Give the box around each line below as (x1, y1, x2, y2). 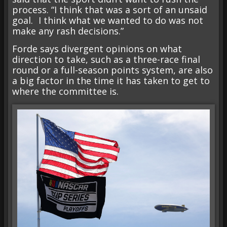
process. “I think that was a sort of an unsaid (12, 3, 207, 16)
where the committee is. (12, 85, 119, 98)
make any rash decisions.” (12, 24, 124, 37)
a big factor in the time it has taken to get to (12, 74, 210, 87)
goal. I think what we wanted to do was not (12, 14, 203, 26)
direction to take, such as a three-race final (12, 53, 200, 66)
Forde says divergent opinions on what (12, 43, 182, 55)
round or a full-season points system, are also (12, 64, 213, 77)
